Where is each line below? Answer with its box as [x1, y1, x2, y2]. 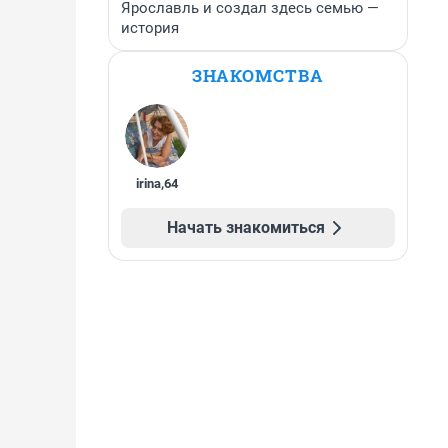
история [121, 19, 179, 37]
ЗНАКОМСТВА [192, 64, 324, 87]
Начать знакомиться [167, 218, 325, 237]
